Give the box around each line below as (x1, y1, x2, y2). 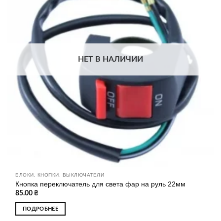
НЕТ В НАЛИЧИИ (78, 55, 143, 63)
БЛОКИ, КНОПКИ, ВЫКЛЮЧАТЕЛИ (15, 172, 105, 178)
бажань (188, 6, 209, 12)
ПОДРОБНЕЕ (23, 206, 59, 212)
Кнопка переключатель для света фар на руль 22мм (15, 180, 186, 188)
